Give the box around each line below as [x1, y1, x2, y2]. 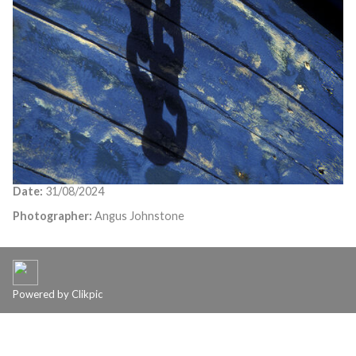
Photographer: [13, 209, 92, 223]
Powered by [13, 287, 72, 300]
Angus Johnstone [92, 209, 184, 223]
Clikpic [72, 287, 103, 300]
